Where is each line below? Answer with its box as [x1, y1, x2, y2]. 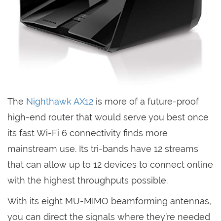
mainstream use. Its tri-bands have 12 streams [7, 144, 198, 154]
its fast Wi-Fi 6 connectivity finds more [7, 128, 168, 139]
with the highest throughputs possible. [7, 175, 168, 186]
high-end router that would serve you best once [7, 112, 209, 123]
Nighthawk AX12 [26, 96, 93, 107]
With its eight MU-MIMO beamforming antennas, [7, 196, 211, 207]
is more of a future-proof [93, 96, 199, 107]
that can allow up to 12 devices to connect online [7, 159, 213, 170]
